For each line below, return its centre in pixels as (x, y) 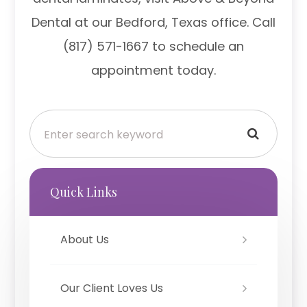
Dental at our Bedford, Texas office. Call (153, 23)
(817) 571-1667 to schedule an (153, 47)
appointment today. (153, 71)
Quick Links (83, 192)
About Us (84, 240)
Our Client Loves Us (111, 288)
